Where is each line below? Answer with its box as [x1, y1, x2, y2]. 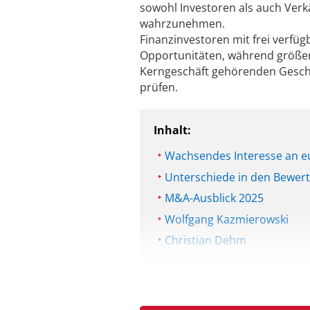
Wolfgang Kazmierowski [165, 211, 289, 227]
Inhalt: [154, 122, 191, 138]
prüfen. [140, 79, 178, 95]
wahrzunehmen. [140, 15, 225, 31]
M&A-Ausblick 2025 [165, 190, 264, 206]
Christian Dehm [165, 232, 246, 248]
